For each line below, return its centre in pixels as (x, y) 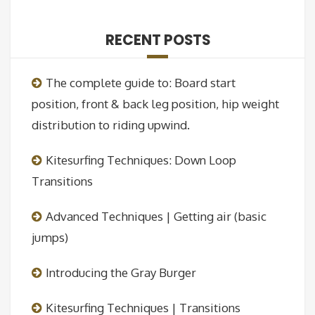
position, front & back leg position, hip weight (155, 104)
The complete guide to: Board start (141, 83)
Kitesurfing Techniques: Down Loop (141, 160)
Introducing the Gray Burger (121, 273)
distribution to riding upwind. (111, 125)
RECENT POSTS (157, 40)
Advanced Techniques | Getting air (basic (156, 217)
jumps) (50, 238)
